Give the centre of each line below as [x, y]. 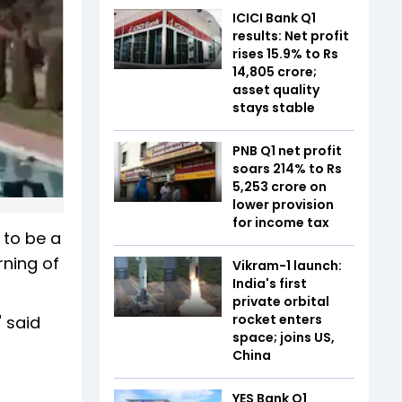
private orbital [281, 301]
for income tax [281, 222]
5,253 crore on [280, 186]
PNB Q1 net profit [287, 150]
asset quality [276, 89]
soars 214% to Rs [287, 168]
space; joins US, [284, 337]
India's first [270, 283]
